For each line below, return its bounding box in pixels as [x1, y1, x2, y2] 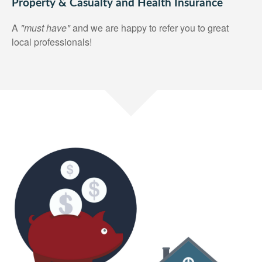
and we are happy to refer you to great [70, 21, 229, 35]
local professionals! [12, 35, 92, 49]
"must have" [20, 21, 70, 35]
